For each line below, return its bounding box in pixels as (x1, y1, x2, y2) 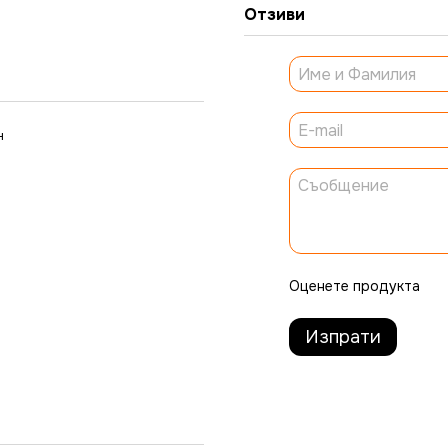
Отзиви (244, 4, 305, 25)
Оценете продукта (289, 277, 420, 295)
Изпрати (305, 326, 381, 348)
